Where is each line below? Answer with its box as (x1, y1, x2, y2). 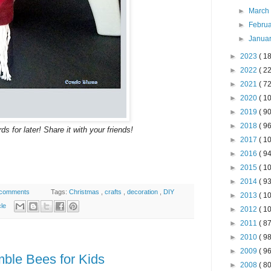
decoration (127, 188, 160, 196)
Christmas (69, 188, 102, 196)
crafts (105, 188, 124, 196)
